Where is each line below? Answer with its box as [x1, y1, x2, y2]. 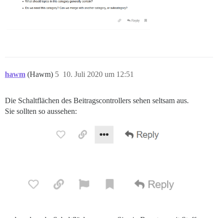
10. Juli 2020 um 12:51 [63, 70, 134, 79]
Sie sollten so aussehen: [5, 107, 77, 116]
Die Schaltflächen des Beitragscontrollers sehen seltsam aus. [5, 96, 189, 105]
